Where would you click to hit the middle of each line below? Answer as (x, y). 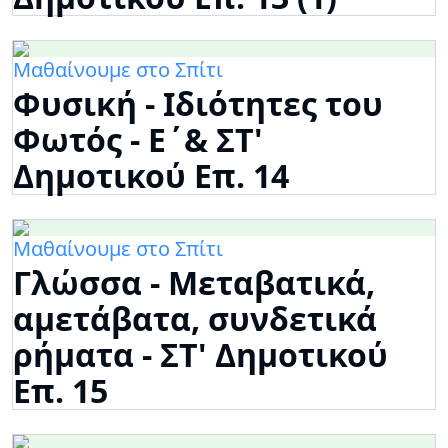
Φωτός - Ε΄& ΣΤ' (138, 140)
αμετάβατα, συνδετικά (195, 319)
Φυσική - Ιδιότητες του (198, 104)
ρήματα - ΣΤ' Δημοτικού (200, 355)
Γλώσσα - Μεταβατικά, (194, 283)
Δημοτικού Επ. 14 (151, 176)
